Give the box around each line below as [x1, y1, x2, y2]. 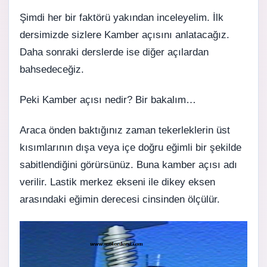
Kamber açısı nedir [42, 94, 127, 105]
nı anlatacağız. [164, 29, 229, 41]
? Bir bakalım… [127, 94, 196, 105]
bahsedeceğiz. [20, 64, 84, 75]
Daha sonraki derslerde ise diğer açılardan [20, 46, 209, 58]
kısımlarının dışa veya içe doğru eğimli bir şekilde [20, 142, 241, 153]
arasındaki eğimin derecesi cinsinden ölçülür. [20, 194, 220, 205]
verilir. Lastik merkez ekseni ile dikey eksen [20, 176, 215, 188]
